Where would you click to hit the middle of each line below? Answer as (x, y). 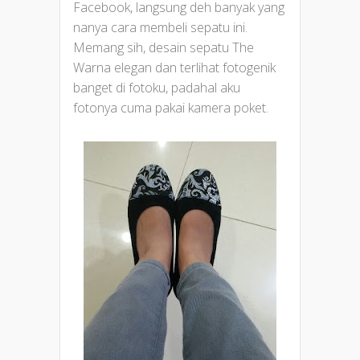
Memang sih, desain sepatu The (164, 48)
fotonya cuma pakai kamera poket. (171, 108)
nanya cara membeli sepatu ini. (160, 28)
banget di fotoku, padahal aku (157, 88)
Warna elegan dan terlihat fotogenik (174, 68)
